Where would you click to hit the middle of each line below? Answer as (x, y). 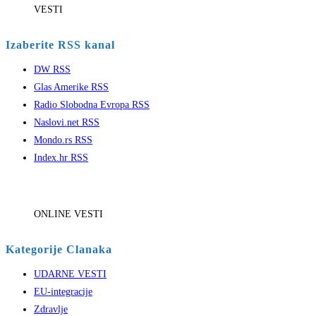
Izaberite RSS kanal (60, 45)
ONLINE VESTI (68, 214)
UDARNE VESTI (70, 274)
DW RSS (52, 70)
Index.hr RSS (61, 158)
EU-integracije (63, 292)
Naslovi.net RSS (67, 123)
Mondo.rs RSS (63, 140)
